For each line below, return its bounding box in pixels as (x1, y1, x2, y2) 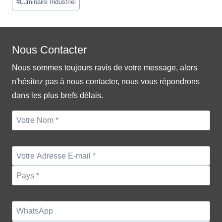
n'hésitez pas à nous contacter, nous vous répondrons (12, 77, 200, 86)
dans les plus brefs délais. (12, 91, 103, 100)
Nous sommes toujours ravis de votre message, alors (12, 63, 197, 72)
